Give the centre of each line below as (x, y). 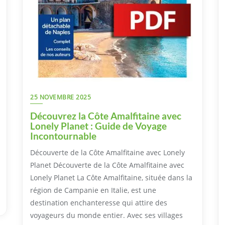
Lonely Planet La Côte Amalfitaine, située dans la (111, 178)
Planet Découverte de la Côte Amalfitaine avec (107, 165)
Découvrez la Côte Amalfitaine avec (106, 116)
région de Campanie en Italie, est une (93, 190)
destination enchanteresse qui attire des (99, 203)
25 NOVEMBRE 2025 (61, 97)
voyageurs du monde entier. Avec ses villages (106, 215)
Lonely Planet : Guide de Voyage (98, 126)
